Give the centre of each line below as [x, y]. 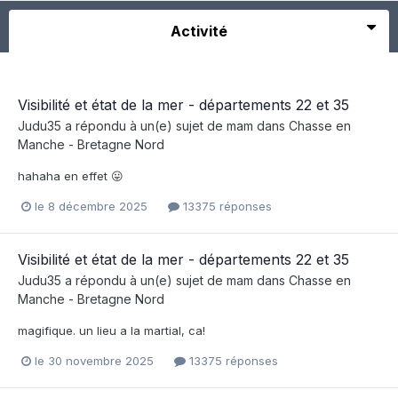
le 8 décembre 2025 [91, 206]
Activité [199, 31]
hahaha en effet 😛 [71, 175]
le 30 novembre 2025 [94, 361]
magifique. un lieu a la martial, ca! [111, 331]
